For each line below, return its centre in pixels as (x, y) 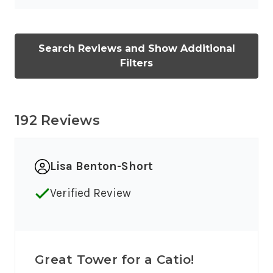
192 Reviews (57, 121)
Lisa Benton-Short (101, 166)
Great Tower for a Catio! (114, 260)
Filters (136, 63)
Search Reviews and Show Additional (136, 49)
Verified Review (90, 193)
